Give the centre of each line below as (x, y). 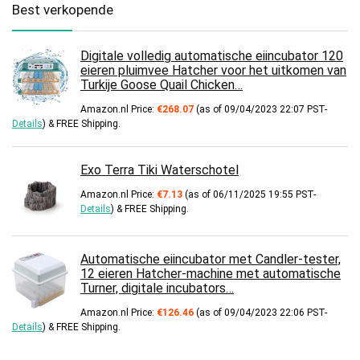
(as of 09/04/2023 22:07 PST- (260, 110)
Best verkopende (63, 10)
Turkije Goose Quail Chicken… (162, 85)
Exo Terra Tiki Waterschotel (160, 170)
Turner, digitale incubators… (157, 288)
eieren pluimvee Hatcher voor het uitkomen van (213, 71)
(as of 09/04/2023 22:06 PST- (260, 313)
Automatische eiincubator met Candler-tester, (211, 260)
